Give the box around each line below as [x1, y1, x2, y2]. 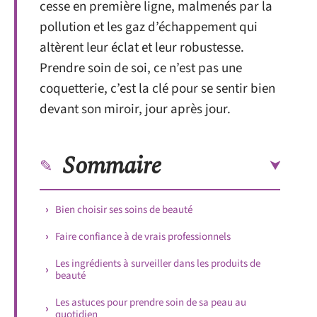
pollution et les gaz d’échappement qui [40, 18, 258, 37]
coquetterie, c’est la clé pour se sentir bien [40, 79, 275, 98]
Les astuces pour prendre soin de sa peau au [55, 294, 246, 310]
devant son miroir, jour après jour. [40, 100, 231, 119]
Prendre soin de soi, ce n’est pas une [40, 59, 242, 78]
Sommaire [63, 147, 161, 185]
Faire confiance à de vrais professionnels [55, 229, 231, 244]
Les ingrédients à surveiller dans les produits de [55, 255, 260, 271]
